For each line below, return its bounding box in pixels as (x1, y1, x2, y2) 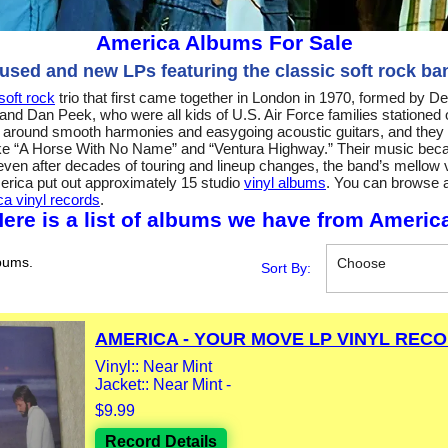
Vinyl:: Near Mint (95, 357, 212, 375)
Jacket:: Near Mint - (95, 375, 231, 393)
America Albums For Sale (95, 30, 353, 54)
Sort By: (260, 260, 311, 277)
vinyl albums (244, 173, 326, 191)
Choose (336, 254, 386, 271)
